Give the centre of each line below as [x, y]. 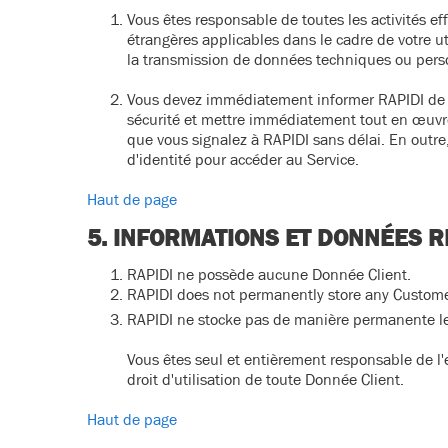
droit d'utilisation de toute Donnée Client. [265, 379]
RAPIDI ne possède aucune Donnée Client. [269, 274]
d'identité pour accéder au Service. [243, 159]
